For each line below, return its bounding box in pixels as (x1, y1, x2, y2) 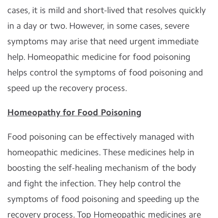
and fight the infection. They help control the (7, 178, 181, 189)
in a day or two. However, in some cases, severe (7, 20, 189, 31)
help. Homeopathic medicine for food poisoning (7, 52, 190, 62)
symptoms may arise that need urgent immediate (7, 36, 199, 47)
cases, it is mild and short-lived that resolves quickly (7, 5, 206, 16)
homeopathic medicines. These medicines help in (7, 147, 194, 158)
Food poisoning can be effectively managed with (7, 131, 194, 142)
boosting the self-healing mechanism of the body (7, 163, 196, 173)
